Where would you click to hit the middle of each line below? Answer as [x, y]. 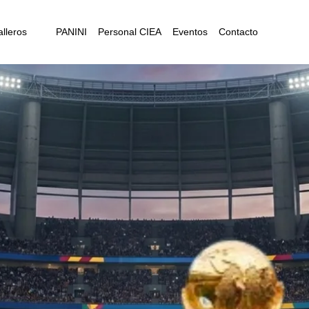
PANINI [71, 32]
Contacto [238, 32]
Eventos [190, 32]
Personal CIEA [130, 32]
